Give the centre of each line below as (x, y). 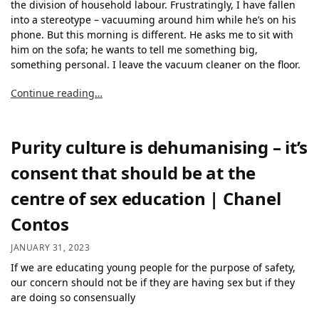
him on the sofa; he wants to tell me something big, (134, 49)
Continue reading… (57, 93)
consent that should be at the (134, 173)
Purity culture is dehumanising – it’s (159, 147)
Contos (40, 224)
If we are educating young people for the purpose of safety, (153, 267)
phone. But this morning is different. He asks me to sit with (152, 34)
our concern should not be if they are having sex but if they (153, 282)
